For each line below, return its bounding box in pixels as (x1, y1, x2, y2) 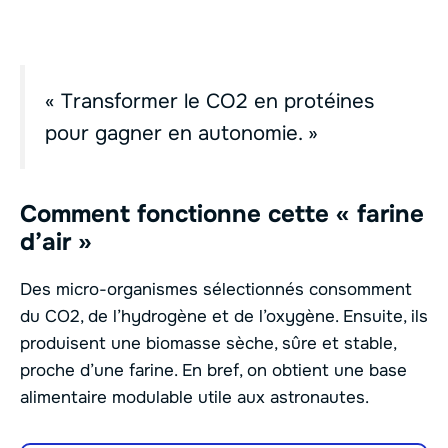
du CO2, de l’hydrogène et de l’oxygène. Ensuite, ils (20, 305, 428, 327)
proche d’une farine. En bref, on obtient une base (20, 359, 407, 381)
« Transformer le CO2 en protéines (45, 87, 374, 114)
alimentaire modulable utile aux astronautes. (20, 386, 369, 408)
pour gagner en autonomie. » (45, 119, 318, 146)
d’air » (20, 226, 92, 257)
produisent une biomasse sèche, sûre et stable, (20, 332, 396, 354)
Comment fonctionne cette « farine (20, 198, 424, 229)
